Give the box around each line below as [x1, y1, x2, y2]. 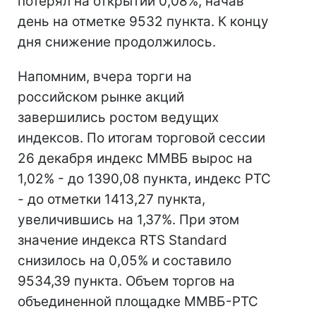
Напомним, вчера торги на [18, 68, 192, 85]
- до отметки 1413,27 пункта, [18, 191, 205, 207]
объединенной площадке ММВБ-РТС [18, 293, 258, 310]
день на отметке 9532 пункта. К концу [18, 13, 269, 30]
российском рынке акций [18, 89, 184, 105]
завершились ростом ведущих [18, 109, 219, 126]
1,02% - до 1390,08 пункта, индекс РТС [18, 171, 271, 187]
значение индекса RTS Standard [18, 232, 227, 248]
